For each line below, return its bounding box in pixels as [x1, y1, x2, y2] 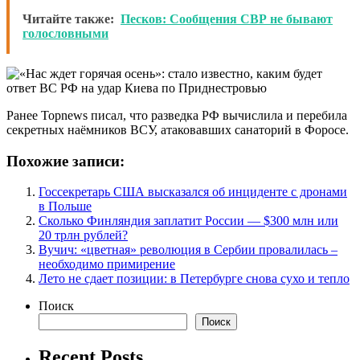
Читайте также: [22, 11, 114, 26]
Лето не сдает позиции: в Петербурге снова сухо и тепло [39, 272, 350, 286]
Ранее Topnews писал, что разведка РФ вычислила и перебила [6, 108, 347, 122]
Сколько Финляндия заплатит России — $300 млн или [39, 214, 338, 228]
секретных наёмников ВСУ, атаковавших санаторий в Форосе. [6, 122, 349, 137]
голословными [22, 26, 108, 40]
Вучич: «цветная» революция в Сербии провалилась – [39, 243, 337, 257]
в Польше [39, 199, 92, 214]
